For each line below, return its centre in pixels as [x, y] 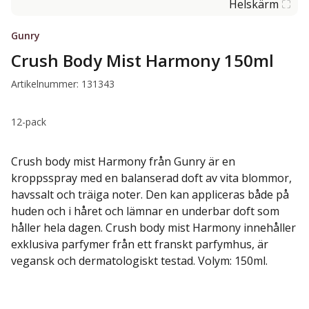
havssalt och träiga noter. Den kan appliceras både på [150, 195]
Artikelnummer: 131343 [63, 84]
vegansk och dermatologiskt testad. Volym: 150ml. [139, 261]
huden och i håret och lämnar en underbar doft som [145, 211]
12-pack [29, 122]
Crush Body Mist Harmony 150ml [142, 61]
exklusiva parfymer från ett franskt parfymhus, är [140, 245]
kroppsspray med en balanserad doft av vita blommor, [151, 178]
